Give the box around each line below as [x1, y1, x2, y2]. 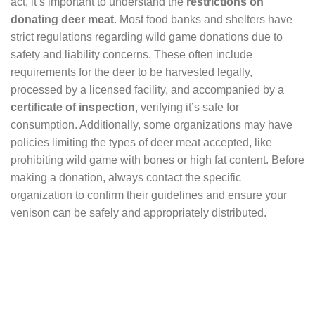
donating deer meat [11, 13, 114, 25]
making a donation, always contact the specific [11, 171, 241, 184]
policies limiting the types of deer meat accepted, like [11, 136, 272, 148]
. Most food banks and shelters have [114, 13, 292, 25]
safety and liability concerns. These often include [11, 48, 252, 60]
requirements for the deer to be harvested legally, [11, 65, 252, 78]
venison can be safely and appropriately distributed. [11, 206, 266, 219]
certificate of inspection [11, 101, 135, 113]
